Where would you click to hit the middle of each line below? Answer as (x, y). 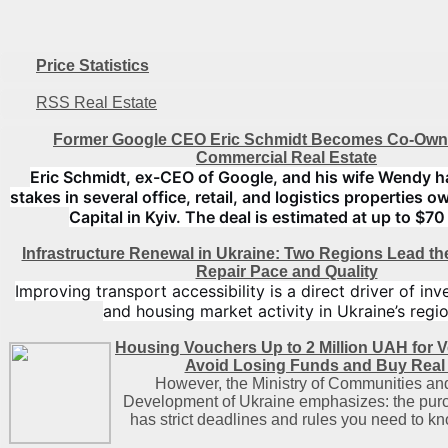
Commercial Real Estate (286, 157)
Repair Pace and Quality (286, 271)
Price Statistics (92, 65)
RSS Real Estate (96, 102)
